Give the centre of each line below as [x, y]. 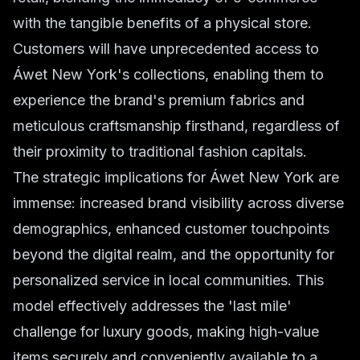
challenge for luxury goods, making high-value [166, 331]
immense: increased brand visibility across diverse [178, 203]
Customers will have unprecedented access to [166, 49]
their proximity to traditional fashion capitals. [160, 151]
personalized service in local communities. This [168, 280]
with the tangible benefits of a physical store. [162, 23]
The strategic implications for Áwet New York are [176, 177]
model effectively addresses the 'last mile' [152, 306]
